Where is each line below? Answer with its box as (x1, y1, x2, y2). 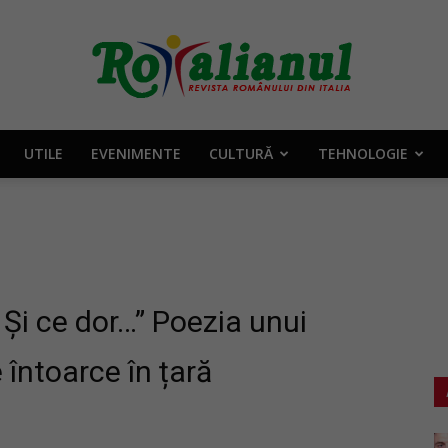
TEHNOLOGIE (317, 144, 408, 163)
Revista (223, 426, 271, 444)
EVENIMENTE (90, 144, 181, 163)
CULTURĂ (208, 144, 273, 163)
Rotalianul (223, 166, 286, 184)
